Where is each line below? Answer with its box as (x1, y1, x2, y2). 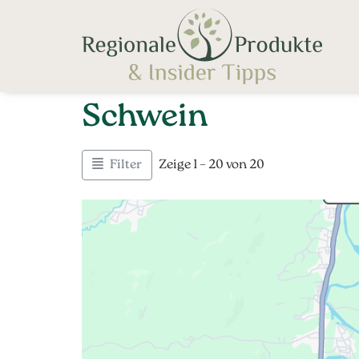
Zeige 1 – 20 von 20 (158, 159, 264, 171)
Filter (109, 159, 142, 171)
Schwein (82, 102, 208, 134)
